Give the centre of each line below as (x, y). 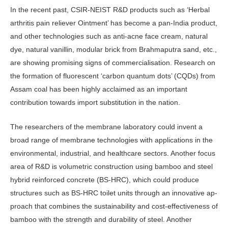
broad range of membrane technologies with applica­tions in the (111, 140)
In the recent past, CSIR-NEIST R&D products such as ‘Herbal (110, 9)
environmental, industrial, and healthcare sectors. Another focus (113, 153)
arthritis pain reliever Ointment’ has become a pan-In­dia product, (114, 23)
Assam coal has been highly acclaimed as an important (99, 89)
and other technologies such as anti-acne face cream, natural (109, 36)
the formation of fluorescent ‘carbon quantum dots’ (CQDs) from (113, 76)
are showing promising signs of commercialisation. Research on (113, 62)
